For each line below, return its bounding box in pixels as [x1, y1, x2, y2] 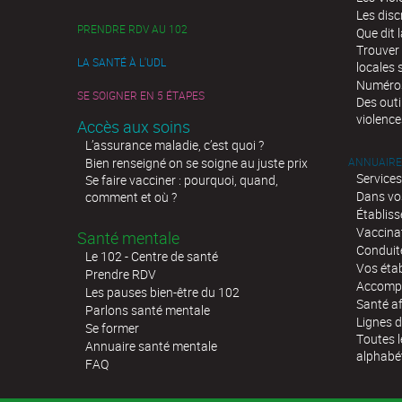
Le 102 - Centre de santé [85, 247, 218, 265]
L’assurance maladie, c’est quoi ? [85, 135, 264, 153]
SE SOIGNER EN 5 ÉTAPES [77, 87, 205, 103]
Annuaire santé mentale [85, 336, 217, 354]
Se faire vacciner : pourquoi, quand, [85, 170, 278, 188]
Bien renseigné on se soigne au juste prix [85, 153, 308, 171]
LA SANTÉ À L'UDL [77, 54, 166, 70]
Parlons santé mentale [85, 301, 210, 319]
